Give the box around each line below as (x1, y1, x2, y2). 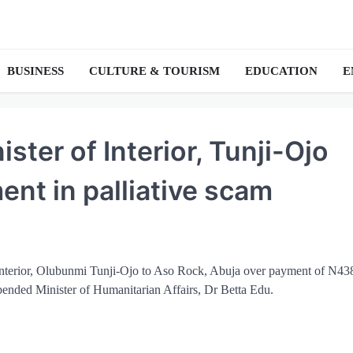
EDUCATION (245, 64, 318, 77)
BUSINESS (7, 64, 64, 77)
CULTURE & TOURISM (89, 64, 220, 77)
